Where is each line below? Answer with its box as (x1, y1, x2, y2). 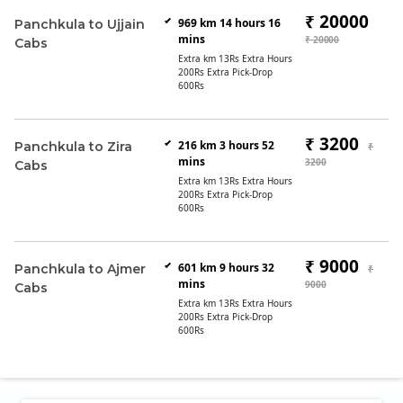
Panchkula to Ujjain (14, 16, 145, 32)
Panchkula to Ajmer (14, 261, 146, 277)
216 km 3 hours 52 (177, 138, 274, 153)
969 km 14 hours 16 (177, 15, 281, 31)
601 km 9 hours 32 (177, 260, 274, 275)
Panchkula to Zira (14, 139, 132, 155)
